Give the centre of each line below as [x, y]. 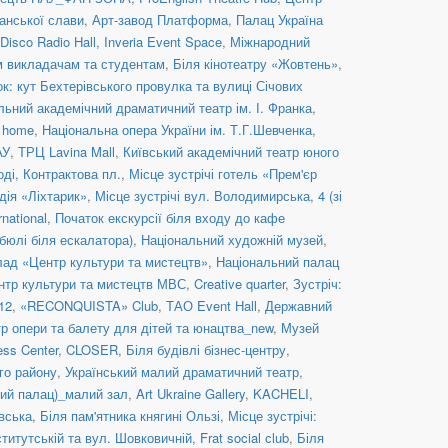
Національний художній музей [232, 239]
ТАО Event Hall [211, 305]
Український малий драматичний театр [182, 371]
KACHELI [281, 393]
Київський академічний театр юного [231, 151]
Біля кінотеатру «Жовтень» [255, 63]
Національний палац [277, 261]
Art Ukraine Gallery [190, 393]
